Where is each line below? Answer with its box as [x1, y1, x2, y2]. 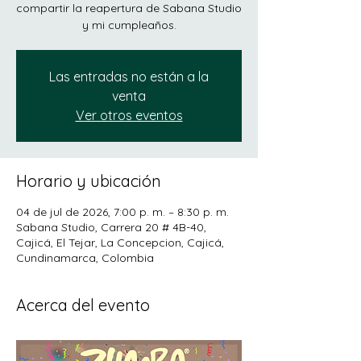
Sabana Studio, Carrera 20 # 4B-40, [16, 220, 206, 234]
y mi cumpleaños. [81, 18, 176, 32]
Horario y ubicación [16, 171, 161, 191]
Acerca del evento [16, 295, 150, 315]
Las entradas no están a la [49, 68, 209, 85]
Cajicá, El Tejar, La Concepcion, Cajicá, [16, 235, 224, 250]
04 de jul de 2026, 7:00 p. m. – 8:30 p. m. [16, 205, 229, 219]
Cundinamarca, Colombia [16, 251, 154, 265]
